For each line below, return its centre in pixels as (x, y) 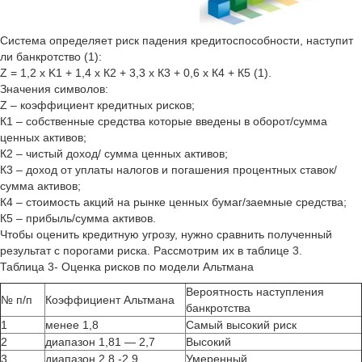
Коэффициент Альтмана (110, 300)
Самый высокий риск (241, 325)
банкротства (218, 308)
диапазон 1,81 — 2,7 (100, 342)
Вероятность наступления (255, 292)
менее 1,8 (72, 325)
